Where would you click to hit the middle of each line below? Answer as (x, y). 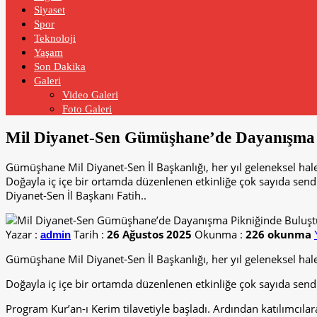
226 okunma (278, 235)
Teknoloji (55, 39)
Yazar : (23, 235)
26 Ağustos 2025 (149, 235)
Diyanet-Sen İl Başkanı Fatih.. (76, 196)
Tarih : (90, 235)
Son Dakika (60, 67)
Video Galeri (90, 95)
